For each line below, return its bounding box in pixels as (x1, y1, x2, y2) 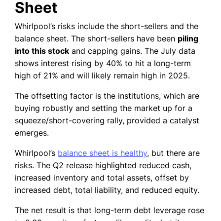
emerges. (15, 128, 49, 138)
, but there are (147, 148, 200, 158)
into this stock (15, 46, 69, 56)
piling (178, 34, 198, 44)
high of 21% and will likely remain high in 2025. (15, 71, 192, 81)
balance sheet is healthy (58, 148, 147, 158)
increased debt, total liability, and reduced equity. (15, 185, 199, 195)
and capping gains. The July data (69, 46, 195, 56)
